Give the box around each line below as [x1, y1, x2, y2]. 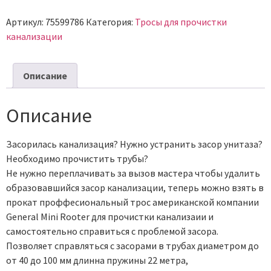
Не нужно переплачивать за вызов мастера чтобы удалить [6, 167, 260, 180]
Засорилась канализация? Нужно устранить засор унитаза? [6, 138, 263, 151]
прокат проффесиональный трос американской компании [6, 196, 259, 209]
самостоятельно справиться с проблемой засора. [6, 225, 218, 238]
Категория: [86, 16, 135, 28]
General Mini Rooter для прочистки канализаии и [6, 211, 214, 223]
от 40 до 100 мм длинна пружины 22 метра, [6, 254, 190, 267]
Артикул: [6, 16, 45, 28]
